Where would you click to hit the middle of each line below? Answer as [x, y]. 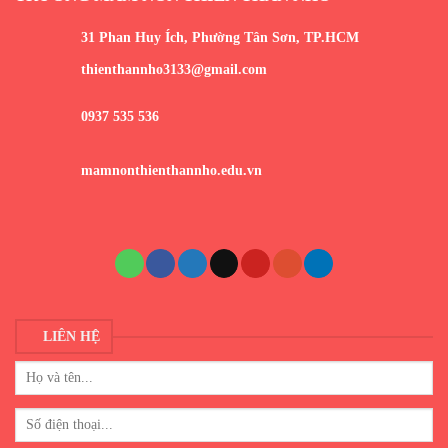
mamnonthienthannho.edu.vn [171, 170]
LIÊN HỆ [72, 336]
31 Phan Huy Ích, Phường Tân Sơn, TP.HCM [220, 37]
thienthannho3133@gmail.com [174, 69]
